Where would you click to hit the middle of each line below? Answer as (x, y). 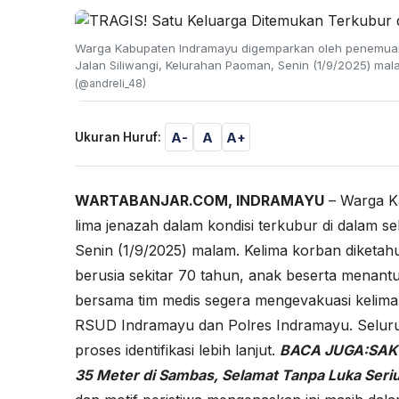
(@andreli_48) (110, 84)
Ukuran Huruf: (118, 138)
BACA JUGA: (324, 350)
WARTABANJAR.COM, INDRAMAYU (199, 201)
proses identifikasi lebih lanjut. (177, 350)
